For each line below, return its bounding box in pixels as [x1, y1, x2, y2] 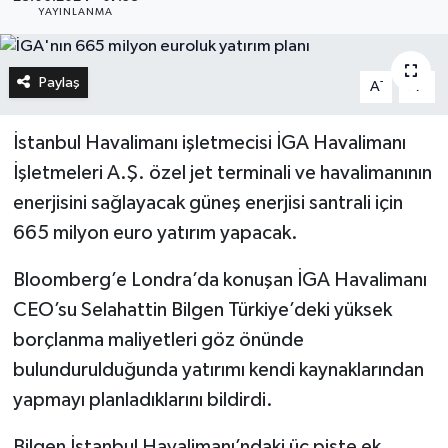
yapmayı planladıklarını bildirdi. [12, 389, 273, 410]
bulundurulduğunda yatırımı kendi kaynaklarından [12, 359, 424, 380]
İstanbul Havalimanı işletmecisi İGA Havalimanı [12, 132, 406, 153]
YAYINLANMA [38, 7, 114, 18]
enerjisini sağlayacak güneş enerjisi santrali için [12, 192, 403, 213]
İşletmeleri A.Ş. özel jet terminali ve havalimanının [12, 162, 432, 183]
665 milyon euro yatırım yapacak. [12, 222, 298, 243]
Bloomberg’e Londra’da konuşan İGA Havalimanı [12, 269, 427, 290]
